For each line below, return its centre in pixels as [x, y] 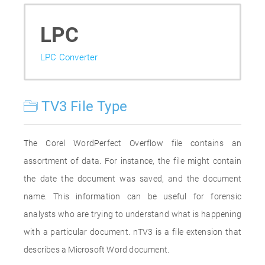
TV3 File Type [83, 106]
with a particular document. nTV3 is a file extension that [132, 232]
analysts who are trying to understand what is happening [132, 214]
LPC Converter [69, 57]
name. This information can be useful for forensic [132, 196]
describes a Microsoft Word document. [97, 250]
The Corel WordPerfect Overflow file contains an [132, 143]
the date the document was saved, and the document [132, 179]
